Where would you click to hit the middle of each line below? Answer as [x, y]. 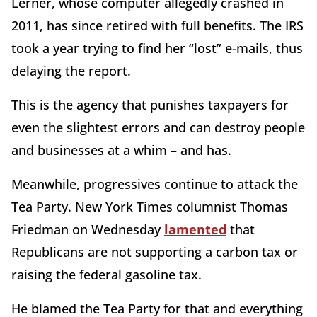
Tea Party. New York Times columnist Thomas [150, 207]
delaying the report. [71, 71]
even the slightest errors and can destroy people [158, 128]
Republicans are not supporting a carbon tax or [155, 252]
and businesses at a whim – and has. [121, 150]
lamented [195, 230]
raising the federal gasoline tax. [106, 275]
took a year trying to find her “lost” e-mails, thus [157, 48]
